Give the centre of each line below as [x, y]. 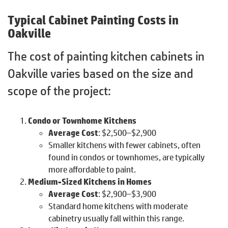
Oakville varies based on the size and [101, 73]
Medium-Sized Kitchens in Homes [90, 181]
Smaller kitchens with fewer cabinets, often [124, 145]
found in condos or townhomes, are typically [126, 157]
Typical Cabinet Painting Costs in [93, 20]
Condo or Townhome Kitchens [82, 120]
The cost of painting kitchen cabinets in [106, 56]
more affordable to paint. [92, 169]
